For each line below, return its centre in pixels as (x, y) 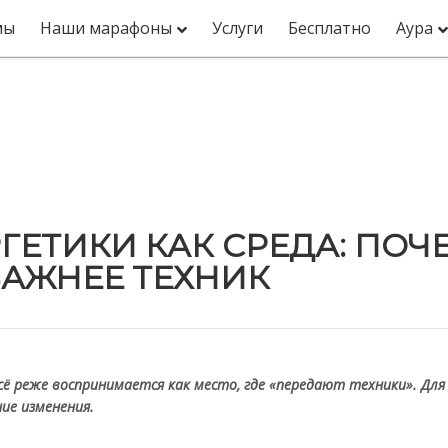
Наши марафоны (106, 28)
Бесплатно (329, 28)
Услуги (237, 28)
